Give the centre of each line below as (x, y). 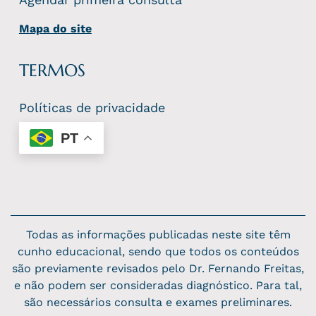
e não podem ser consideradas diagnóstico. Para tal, (158, 286)
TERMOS (52, 71)
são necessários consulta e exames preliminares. (158, 303)
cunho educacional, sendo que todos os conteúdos (158, 252)
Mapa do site (55, 29)
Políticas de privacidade (92, 108)
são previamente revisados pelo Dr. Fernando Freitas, (158, 269)
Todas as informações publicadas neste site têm (158, 235)
